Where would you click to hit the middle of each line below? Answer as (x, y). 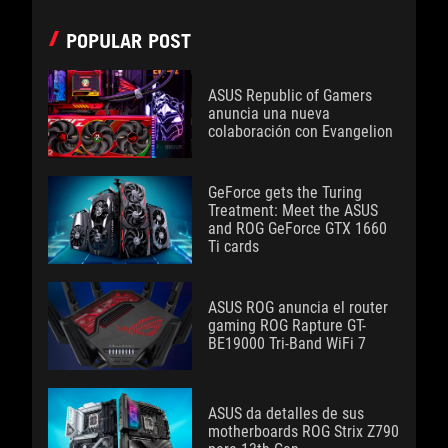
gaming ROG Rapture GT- (287, 326)
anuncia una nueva (269, 114)
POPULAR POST (128, 41)
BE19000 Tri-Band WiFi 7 (287, 344)
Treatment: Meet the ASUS (293, 211)
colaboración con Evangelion (300, 132)
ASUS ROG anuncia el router (298, 308)
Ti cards (233, 247)
